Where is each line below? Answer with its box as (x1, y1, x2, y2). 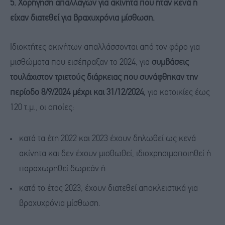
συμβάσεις (150, 58, 189, 67)
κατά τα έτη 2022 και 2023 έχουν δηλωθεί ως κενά (19, 135, 196, 144)
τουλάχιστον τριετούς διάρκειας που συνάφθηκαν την (10, 73, 198, 82)
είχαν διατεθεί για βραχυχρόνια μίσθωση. (10, 14, 155, 23)
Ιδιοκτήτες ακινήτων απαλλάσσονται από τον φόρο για (10, 43, 200, 52)
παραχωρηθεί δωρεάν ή (19, 165, 105, 174)
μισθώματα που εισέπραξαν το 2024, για (10, 58, 150, 67)
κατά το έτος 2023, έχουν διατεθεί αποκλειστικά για (19, 184, 198, 193)
